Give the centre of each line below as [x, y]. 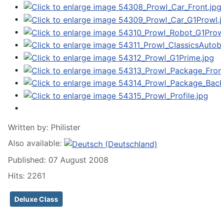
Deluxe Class [36, 199]
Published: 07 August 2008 [58, 160]
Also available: [36, 143]
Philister [66, 127]
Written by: [29, 127]
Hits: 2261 [27, 175]
